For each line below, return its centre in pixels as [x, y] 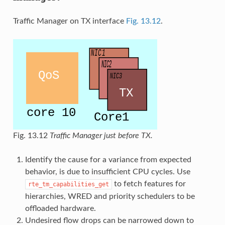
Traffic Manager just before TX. [101, 135]
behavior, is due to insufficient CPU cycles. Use [107, 172]
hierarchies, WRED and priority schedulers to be [110, 196]
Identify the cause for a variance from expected [108, 159]
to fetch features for [149, 184]
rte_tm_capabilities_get [68, 184]
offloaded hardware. [60, 208]
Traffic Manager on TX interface [69, 21]
